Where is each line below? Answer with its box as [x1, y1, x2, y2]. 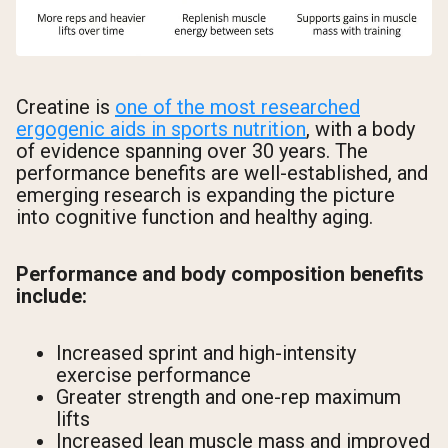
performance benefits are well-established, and [16, 161, 428, 186]
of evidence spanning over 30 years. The [16, 139, 368, 164]
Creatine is [16, 95, 115, 120]
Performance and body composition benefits [16, 262, 424, 287]
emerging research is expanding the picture [16, 183, 395, 208]
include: [16, 284, 87, 309]
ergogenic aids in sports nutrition [16, 117, 306, 142]
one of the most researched [115, 95, 360, 120]
